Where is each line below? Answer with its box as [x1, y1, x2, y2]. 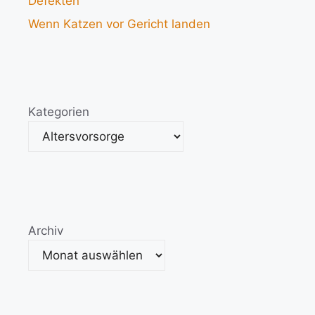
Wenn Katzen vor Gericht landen [28, 17, 210, 31]
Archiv [28, 224, 63, 238]
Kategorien [28, 105, 89, 119]
